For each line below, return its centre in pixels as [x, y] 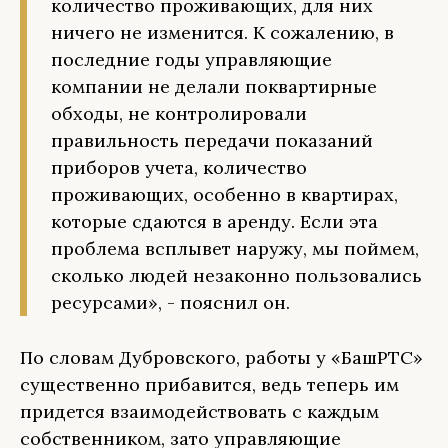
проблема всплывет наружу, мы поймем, [235, 248]
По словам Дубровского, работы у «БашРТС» [221, 357]
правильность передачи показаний [212, 140]
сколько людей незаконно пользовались [236, 275]
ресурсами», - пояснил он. [170, 302]
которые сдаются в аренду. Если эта [214, 221]
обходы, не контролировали [179, 113]
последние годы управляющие [191, 59]
